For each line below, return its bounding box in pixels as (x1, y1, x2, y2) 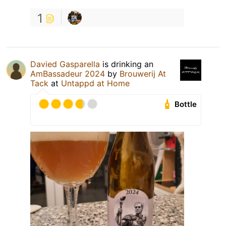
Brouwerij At (120, 69, 166, 79)
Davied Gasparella (30, 59, 100, 70)
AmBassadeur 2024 (30, 69, 105, 79)
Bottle (175, 99, 197, 109)
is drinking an (100, 59, 153, 70)
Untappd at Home (61, 78, 130, 89)
